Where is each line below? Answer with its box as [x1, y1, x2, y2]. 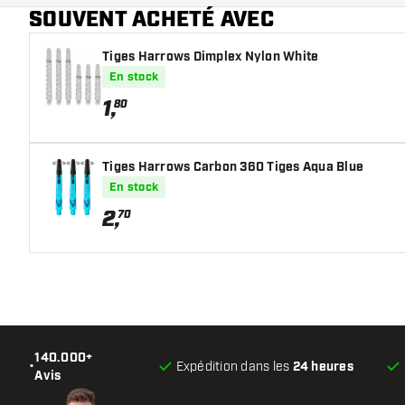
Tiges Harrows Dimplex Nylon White [102, 48, 319, 65]
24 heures [292, 358, 353, 375]
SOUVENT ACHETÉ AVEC [29, 5, 274, 34]
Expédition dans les [175, 358, 293, 374]
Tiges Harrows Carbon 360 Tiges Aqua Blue [102, 158, 363, 175]
